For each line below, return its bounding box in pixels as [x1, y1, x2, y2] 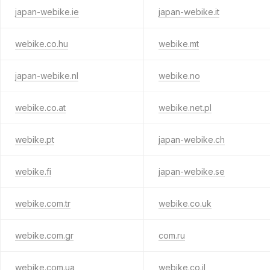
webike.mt [159, 39, 199, 49]
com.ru [159, 230, 185, 240]
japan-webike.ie [15, 7, 79, 17]
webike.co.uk [159, 198, 212, 209]
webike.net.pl [159, 102, 212, 113]
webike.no [159, 71, 200, 81]
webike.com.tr [15, 198, 71, 209]
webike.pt [15, 134, 54, 145]
